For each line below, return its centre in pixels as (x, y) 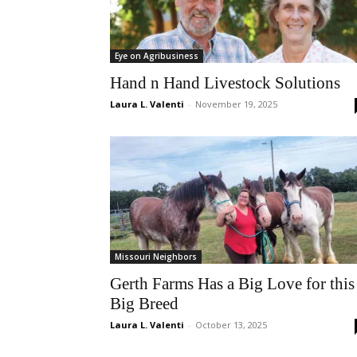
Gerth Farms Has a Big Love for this (232, 284)
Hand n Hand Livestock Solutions (225, 83)
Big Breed (144, 304)
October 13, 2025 (231, 325)
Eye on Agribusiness (157, 56)
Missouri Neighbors (156, 257)
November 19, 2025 (236, 104)
